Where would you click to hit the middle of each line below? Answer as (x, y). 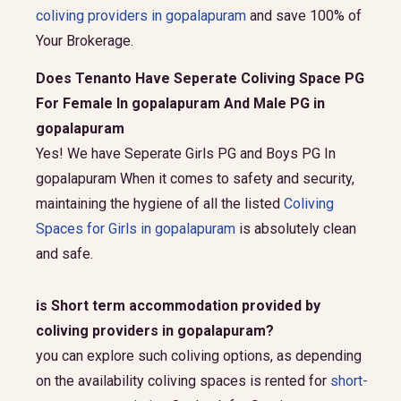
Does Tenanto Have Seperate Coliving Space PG (200, 78)
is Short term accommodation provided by (178, 306)
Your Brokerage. (85, 41)
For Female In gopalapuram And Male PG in (180, 103)
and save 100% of (306, 16)
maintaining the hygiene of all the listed (160, 204)
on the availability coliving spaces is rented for (183, 381)
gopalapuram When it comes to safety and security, (195, 179)
